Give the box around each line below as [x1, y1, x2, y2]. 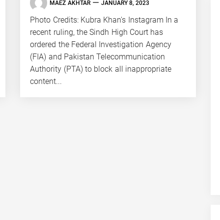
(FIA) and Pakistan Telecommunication [30, 52, 165, 62]
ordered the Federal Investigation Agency [30, 40, 171, 50]
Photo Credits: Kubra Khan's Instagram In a [30, 15, 179, 25]
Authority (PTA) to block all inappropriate [30, 64, 171, 74]
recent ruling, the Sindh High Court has [30, 27, 164, 37]
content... [30, 77, 62, 86]
